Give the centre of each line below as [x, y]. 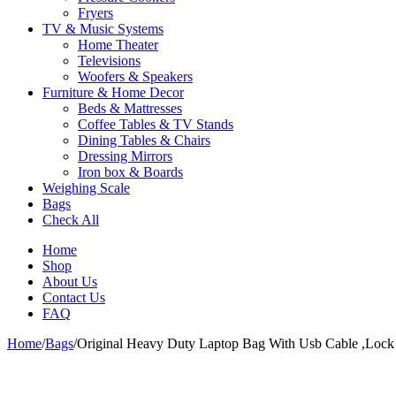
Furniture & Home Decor [113, 92]
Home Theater [118, 45]
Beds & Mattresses [130, 108]
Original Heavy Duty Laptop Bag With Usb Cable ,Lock [236, 343]
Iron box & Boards [130, 172]
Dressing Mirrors [125, 156]
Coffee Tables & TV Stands [156, 124]
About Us [70, 282]
